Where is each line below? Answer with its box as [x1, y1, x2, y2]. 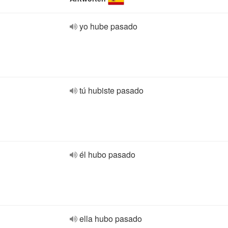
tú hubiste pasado [79, 84, 144, 96]
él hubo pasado [79, 149, 135, 160]
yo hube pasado [79, 20, 137, 32]
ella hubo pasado [79, 213, 142, 224]
